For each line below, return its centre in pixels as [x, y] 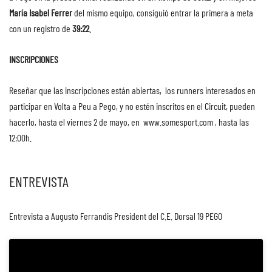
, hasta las [231, 122]
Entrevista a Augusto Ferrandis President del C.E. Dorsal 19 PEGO [116, 216]
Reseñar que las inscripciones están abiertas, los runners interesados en [133, 90]
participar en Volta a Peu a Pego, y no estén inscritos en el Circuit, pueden [132, 106]
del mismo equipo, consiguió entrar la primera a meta [163, 13]
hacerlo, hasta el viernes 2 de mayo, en [76, 122]
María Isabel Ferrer [41, 13]
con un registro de [41, 29]
